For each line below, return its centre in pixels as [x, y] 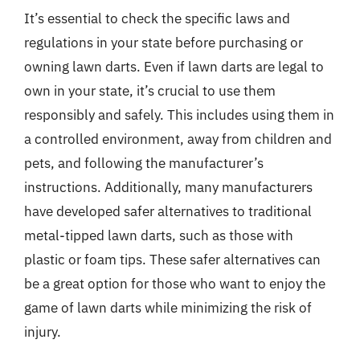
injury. [43, 331]
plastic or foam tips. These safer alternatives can [172, 259]
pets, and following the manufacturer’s [144, 163]
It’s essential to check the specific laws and [157, 18]
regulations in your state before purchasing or [164, 42]
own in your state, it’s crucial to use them [150, 90]
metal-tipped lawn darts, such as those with [159, 235]
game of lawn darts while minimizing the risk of [168, 307]
